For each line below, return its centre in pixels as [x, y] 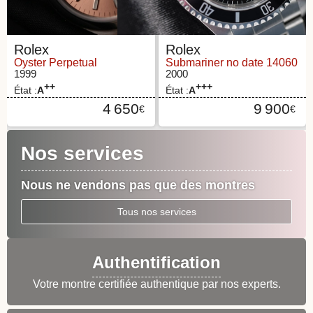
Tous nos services [156, 212]
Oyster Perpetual [56, 63]
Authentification [156, 262]
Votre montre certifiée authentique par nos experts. [156, 284]
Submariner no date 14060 [231, 63]
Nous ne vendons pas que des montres [138, 185]
